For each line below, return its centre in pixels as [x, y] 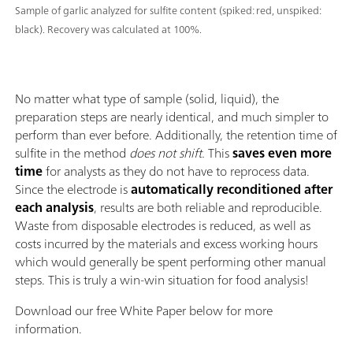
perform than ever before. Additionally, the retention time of [176, 135]
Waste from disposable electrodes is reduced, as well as [163, 225]
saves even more [282, 153]
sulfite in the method [72, 153]
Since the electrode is [73, 189]
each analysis [54, 207]
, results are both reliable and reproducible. [208, 207]
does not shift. [169, 153]
